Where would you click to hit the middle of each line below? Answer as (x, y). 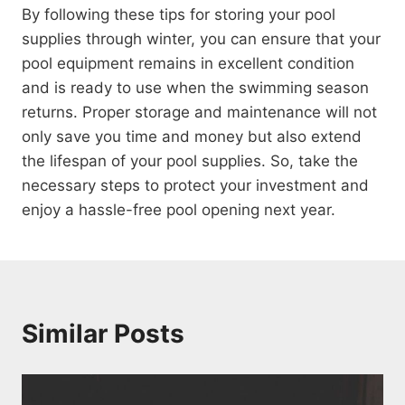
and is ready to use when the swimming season (195, 87)
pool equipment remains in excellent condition (188, 63)
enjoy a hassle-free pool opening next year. (179, 209)
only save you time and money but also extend (192, 136)
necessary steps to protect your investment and (195, 185)
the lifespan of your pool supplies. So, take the (190, 160)
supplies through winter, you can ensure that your (201, 38)
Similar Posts (103, 333)
